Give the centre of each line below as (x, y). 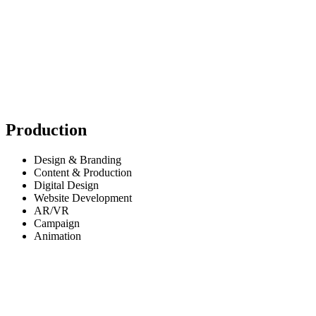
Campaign (57, 224)
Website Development (83, 198)
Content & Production (83, 173)
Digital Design (66, 186)
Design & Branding (78, 160)
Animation (57, 236)
